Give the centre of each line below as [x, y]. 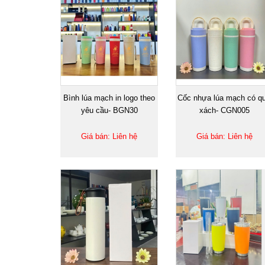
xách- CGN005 [224, 110]
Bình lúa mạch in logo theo [109, 98]
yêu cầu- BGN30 [109, 110]
